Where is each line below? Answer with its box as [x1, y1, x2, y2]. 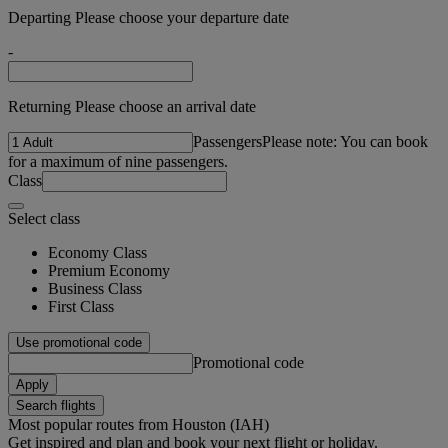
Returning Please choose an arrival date [8, 97, 256, 115]
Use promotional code [16, 334, 142, 350]
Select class [8, 209, 80, 227]
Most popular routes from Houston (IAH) [8, 415, 269, 433]
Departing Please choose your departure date [8, 8, 289, 26]
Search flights [16, 397, 96, 413]
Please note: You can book [262, 132, 428, 150]
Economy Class [48, 243, 147, 261]
